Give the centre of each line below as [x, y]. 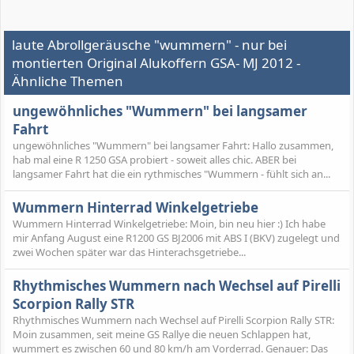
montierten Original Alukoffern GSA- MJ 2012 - [156, 62]
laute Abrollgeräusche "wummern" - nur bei [149, 44]
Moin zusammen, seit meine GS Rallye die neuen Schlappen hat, [162, 335]
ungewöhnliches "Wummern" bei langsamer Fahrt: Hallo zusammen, [173, 145]
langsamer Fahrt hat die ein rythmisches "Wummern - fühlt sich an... [171, 173]
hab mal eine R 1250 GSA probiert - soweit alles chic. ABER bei [154, 159]
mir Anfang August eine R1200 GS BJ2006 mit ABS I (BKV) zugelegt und [176, 238]
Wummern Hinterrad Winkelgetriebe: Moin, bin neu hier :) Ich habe [169, 224]
